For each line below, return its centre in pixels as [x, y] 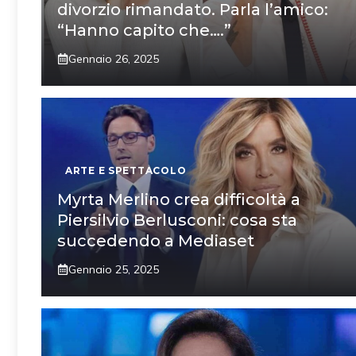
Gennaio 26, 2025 [114, 58]
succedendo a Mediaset [156, 240]
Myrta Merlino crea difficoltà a [179, 199]
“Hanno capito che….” [144, 30]
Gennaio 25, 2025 [114, 269]
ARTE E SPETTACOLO [126, 170]
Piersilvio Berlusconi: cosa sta [177, 220]
